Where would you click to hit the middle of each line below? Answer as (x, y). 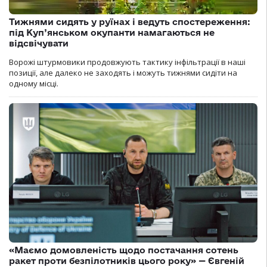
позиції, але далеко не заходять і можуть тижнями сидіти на (123, 72)
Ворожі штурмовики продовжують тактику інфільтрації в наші (127, 62)
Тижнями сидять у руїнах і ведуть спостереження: (130, 21)
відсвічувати (39, 43)
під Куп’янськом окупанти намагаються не (112, 32)
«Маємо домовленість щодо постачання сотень (124, 250)
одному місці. (34, 83)
